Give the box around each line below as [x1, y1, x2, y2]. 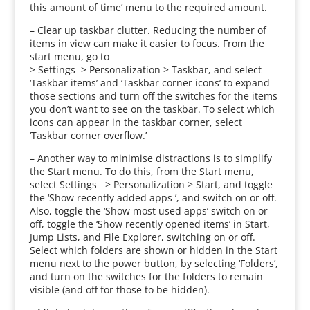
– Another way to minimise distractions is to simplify [29, 152, 272, 165]
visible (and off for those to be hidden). [29, 283, 210, 296]
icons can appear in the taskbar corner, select [29, 116, 242, 129]
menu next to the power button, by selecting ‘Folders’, [29, 257, 278, 270]
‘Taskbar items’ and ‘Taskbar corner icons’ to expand [29, 76, 270, 89]
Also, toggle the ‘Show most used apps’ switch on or [29, 204, 268, 217]
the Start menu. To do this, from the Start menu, [29, 165, 254, 178]
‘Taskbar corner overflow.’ [29, 129, 147, 142]
